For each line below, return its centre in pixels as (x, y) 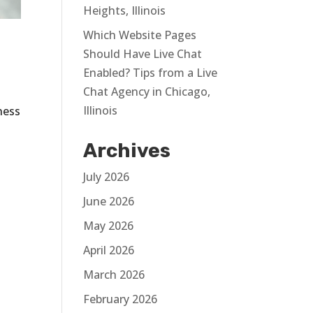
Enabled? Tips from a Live (151, 73)
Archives (127, 151)
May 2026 (109, 226)
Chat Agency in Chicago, (147, 92)
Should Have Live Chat (143, 54)
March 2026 (114, 275)
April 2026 (109, 250)
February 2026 (121, 299)
